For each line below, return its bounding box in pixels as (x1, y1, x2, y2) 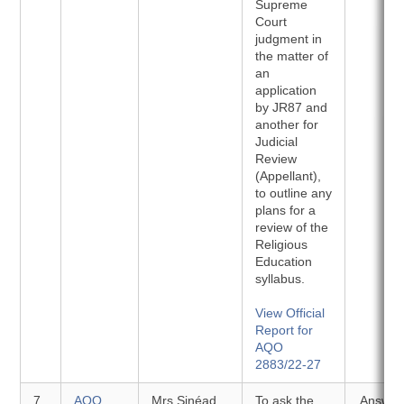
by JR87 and (255, 100, 328, 115)
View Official (255, 306, 326, 320)
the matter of (255, 49, 329, 63)
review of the (255, 220, 329, 234)
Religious (255, 237, 308, 252)
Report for (255, 323, 314, 337)
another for (255, 117, 319, 132)
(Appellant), (255, 169, 322, 183)
